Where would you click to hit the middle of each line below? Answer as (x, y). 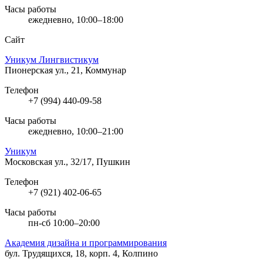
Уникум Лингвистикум (52, 59)
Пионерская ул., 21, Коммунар (65, 70)
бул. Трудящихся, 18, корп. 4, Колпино (81, 253)
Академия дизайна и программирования (86, 242)
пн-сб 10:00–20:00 (64, 222)
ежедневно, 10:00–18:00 (76, 19)
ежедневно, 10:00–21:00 (76, 131)
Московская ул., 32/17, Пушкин (68, 161)
